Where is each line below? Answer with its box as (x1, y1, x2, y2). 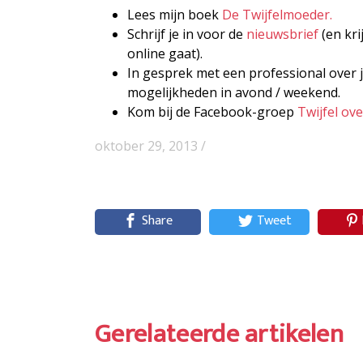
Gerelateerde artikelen (95, 312, 344, 356)
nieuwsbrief (246, 24, 318, 43)
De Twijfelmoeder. (222, 5, 332, 23)
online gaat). (127, 44, 203, 62)
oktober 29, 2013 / (95, 136, 206, 155)
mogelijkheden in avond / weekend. (127, 83, 340, 101)
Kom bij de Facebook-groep (127, 102, 297, 121)
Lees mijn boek (127, 5, 222, 23)
